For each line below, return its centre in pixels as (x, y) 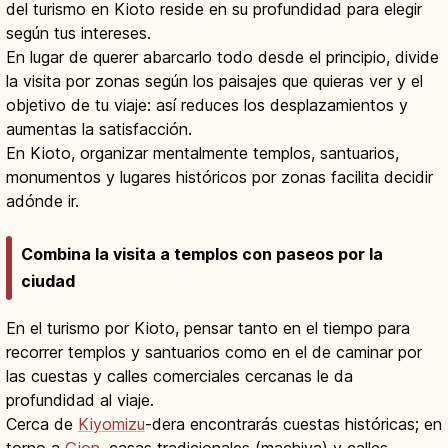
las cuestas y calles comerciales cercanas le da (179, 375)
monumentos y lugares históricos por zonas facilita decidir (219, 177)
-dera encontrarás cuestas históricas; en (293, 423)
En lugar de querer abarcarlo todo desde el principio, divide (222, 57)
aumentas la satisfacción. (99, 129)
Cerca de (42, 423)
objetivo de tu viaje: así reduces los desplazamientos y (207, 105)
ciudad (48, 280)
